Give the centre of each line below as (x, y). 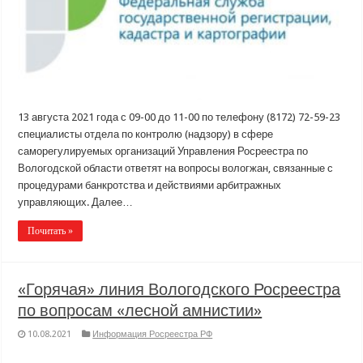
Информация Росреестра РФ (153, 334)
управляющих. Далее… (76, 202)
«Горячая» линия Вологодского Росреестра (179, 289)
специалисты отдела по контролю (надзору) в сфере (146, 134)
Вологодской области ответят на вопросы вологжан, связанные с (176, 168)
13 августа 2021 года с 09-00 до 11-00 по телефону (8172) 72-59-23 (179, 117)
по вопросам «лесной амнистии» (140, 310)
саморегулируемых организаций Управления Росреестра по (163, 151)
